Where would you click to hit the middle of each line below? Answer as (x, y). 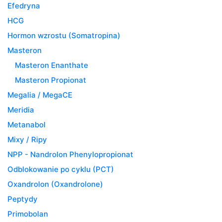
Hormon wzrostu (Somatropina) (64, 35)
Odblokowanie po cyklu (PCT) (61, 169)
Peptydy (23, 199)
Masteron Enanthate (52, 65)
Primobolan (28, 214)
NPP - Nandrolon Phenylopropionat (70, 154)
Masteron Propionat (51, 80)
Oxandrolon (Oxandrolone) (55, 184)
